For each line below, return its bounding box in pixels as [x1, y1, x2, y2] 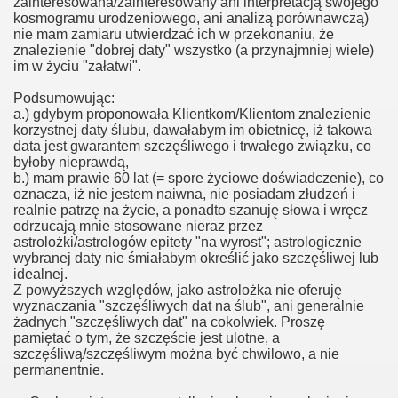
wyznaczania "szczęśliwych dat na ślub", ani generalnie [13, 298, 364, 314]
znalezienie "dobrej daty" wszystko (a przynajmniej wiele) [13, 43, 374, 58]
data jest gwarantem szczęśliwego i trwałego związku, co [13, 139, 371, 154]
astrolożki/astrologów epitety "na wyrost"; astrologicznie [13, 235, 362, 250]
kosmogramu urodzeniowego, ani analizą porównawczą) [13, 11, 369, 26]
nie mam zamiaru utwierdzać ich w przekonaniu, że [13, 27, 334, 42]
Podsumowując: [13, 91, 115, 106]
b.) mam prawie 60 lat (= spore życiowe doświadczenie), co [13, 171, 384, 186]
